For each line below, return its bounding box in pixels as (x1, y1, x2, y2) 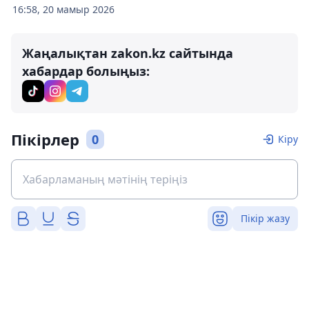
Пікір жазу (241, 212, 290, 225)
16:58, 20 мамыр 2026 (12, 3, 114, 16)
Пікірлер (11, 129, 79, 150)
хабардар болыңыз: (22, 63, 150, 79)
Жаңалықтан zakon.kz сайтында (22, 45, 233, 61)
